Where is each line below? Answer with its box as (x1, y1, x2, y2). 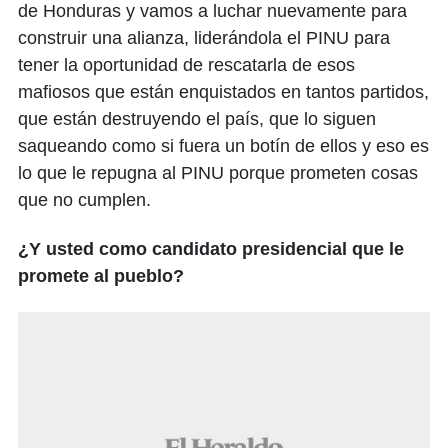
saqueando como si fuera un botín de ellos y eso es (18, 136, 429, 157)
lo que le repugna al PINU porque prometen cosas (18, 163, 418, 184)
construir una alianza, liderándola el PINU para (18, 28, 390, 49)
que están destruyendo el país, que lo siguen (18, 109, 376, 130)
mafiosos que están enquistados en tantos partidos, (18, 82, 429, 103)
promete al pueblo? (18, 266, 184, 287)
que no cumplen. (18, 190, 151, 211)
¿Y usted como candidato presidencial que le (18, 239, 404, 260)
